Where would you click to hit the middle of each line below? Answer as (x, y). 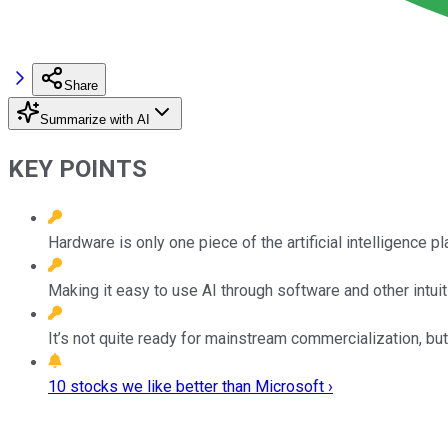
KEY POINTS (77, 168)
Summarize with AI (95, 119)
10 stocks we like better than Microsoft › (190, 386)
